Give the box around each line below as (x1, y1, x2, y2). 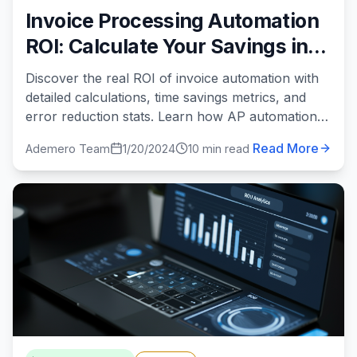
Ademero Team (25, 141, 110, 155)
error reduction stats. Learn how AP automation (25, 108, 317, 124)
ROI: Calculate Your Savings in (25, 34, 308, 58)
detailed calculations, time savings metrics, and (25, 89, 306, 105)
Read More (253, 140, 319, 156)
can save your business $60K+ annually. (25, 127, 272, 143)
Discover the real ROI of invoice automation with (25, 70, 319, 86)
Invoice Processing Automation (25, 9, 319, 33)
